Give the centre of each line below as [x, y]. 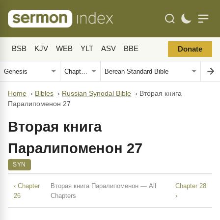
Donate [190, 49]
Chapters [64, 195]
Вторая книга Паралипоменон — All [104, 186]
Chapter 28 [191, 186]
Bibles [44, 94]
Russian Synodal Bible [96, 94]
